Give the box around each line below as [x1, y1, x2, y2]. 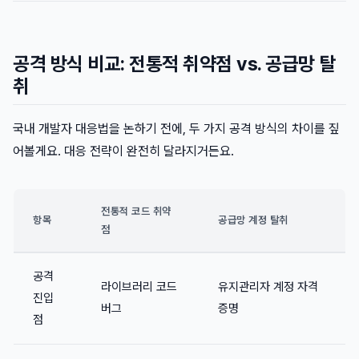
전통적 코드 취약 [101, 205, 171, 218]
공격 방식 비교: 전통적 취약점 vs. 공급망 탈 [13, 52, 337, 76]
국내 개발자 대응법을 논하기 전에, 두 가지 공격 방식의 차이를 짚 [13, 121, 340, 137]
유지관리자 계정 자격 [218, 280, 318, 295]
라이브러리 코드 [101, 280, 177, 295]
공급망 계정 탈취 [218, 214, 288, 227]
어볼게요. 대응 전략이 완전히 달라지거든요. [13, 143, 234, 159]
